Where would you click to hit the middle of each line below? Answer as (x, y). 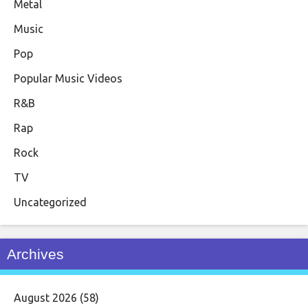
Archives (35, 254)
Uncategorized (50, 202)
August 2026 (45, 297)
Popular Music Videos (68, 78)
